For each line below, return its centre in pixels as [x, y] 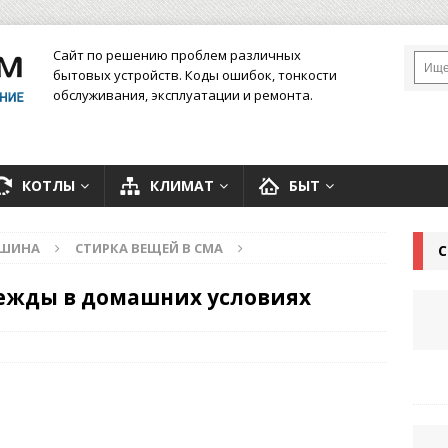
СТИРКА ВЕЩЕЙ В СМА [149, 248]
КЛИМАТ [182, 185]
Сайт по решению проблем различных [176, 55]
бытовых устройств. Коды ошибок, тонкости [194, 75]
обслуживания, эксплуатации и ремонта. [182, 95]
